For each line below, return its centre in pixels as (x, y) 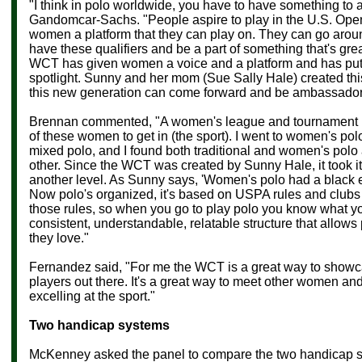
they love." (59, 238)
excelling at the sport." (92, 296)
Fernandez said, (77, 267)
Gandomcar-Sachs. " (88, 19)
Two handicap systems (99, 325)
